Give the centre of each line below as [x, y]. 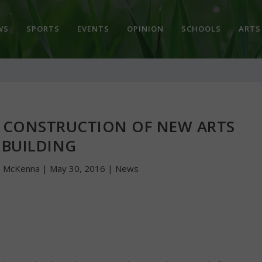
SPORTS [43, 28]
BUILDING [39, 146]
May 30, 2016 [78, 168]
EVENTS [93, 28]
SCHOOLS [201, 28]
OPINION [145, 28]
